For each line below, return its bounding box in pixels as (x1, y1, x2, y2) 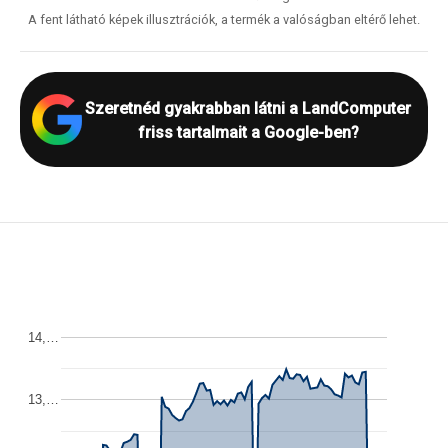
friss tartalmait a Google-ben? (137, 123, 359, 142)
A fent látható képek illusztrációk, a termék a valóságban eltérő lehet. (28, 12, 420, 27)
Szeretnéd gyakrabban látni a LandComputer (85, 99, 411, 118)
